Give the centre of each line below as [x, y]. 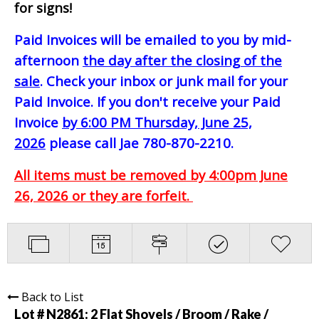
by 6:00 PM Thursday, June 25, [157, 122]
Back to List [52, 297]
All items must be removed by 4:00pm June [151, 174]
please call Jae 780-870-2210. [140, 142]
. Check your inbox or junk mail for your [164, 80]
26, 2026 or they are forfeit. [104, 195]
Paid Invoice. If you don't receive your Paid [147, 101]
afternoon [48, 60]
